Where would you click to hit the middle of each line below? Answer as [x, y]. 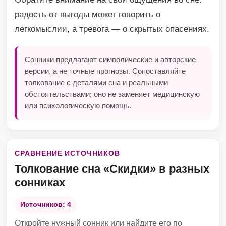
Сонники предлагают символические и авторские [110, 60]
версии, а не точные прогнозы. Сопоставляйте [105, 71]
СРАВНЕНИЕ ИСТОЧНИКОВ [67, 154]
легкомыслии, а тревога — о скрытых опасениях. [112, 29]
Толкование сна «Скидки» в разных [112, 169]
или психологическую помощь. [78, 106]
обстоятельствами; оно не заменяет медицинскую [112, 94]
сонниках [40, 182]
